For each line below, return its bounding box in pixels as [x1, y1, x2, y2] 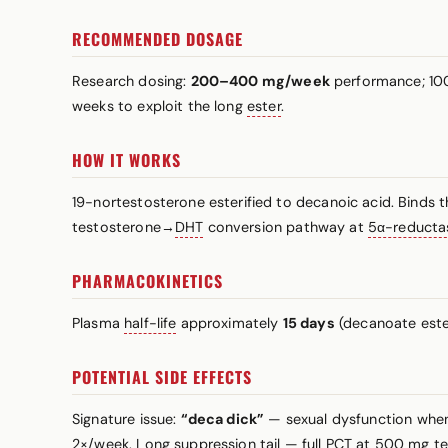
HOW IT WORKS [72, 148, 181, 172]
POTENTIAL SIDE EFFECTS [72, 365, 252, 389]
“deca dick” [180, 410, 265, 428]
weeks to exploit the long [72, 97, 247, 115]
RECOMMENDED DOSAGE [72, 27, 243, 51]
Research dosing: [72, 72, 191, 90]
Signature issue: [72, 410, 181, 428]
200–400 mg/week [190, 72, 330, 90]
